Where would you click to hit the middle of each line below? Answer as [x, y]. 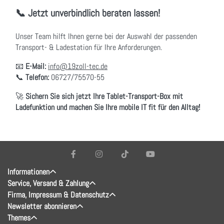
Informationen [28, 171]
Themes [19, 217]
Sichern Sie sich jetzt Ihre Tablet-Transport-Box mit [104, 96]
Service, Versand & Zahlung [48, 183]
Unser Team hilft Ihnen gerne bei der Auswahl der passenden [106, 36]
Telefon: [37, 77]
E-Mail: [36, 66]
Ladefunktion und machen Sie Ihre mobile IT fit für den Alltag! [108, 107]
